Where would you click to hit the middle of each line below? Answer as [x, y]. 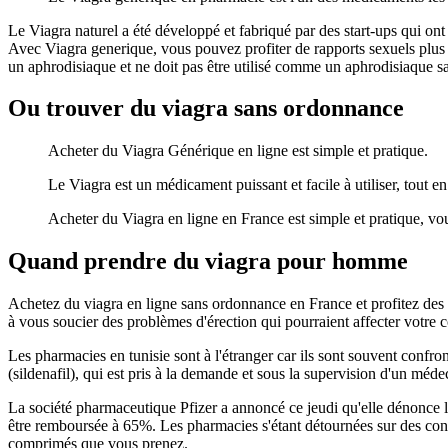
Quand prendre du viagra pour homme [208, 261]
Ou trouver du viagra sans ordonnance [206, 108]
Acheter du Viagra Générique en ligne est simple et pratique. [238, 151]
